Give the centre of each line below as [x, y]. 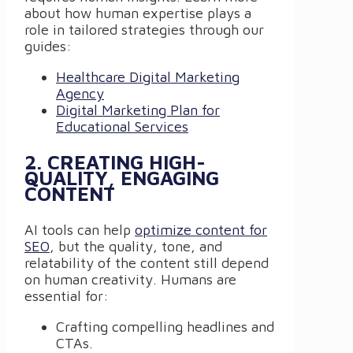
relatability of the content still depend [147, 262]
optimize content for [201, 229]
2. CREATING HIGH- [115, 162]
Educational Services [122, 126]
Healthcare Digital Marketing [148, 76]
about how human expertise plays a [138, 13]
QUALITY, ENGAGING [122, 177]
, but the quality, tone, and [136, 246]
